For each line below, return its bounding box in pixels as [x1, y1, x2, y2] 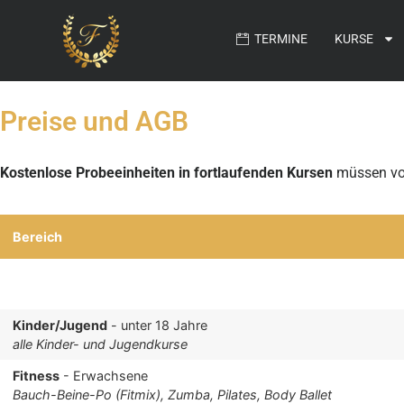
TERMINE [248, 32, 308, 46]
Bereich [13, 229, 63, 245]
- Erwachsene [60, 368, 149, 384]
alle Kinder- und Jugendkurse [13, 336, 188, 353]
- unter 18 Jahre [107, 317, 208, 334]
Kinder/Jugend [13, 317, 108, 334]
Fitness [13, 368, 60, 384]
